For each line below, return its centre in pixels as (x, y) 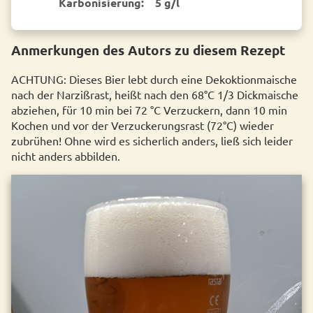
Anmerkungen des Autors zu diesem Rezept (148, 50)
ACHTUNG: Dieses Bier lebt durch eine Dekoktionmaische (154, 79)
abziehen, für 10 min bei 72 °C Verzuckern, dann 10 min (149, 110)
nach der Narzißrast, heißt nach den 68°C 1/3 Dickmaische (155, 95)
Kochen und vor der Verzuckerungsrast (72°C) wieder (143, 125)
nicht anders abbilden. (66, 156)
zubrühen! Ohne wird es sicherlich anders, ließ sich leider (152, 141)
